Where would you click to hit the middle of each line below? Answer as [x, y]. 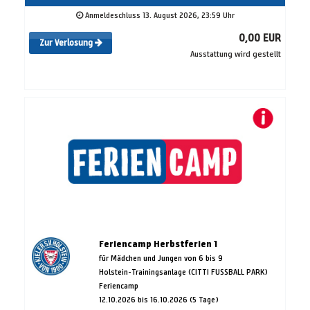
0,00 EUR [260, 38]
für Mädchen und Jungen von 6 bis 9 [161, 258]
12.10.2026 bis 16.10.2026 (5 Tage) [158, 300]
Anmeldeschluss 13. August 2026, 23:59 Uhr [158, 15]
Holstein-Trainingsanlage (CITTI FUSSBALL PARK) [183, 272]
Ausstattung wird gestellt [236, 54]
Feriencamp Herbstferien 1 [158, 244]
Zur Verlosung [67, 43]
